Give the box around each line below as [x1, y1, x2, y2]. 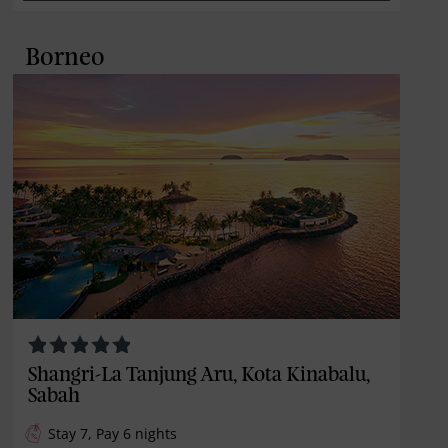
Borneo [24, 47, 105, 70]
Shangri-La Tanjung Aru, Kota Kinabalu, [28, 365, 371, 385]
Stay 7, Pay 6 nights [48, 423, 178, 443]
